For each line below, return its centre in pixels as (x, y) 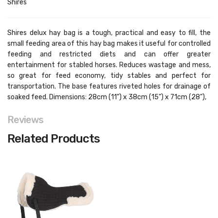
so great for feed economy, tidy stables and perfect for (109, 76)
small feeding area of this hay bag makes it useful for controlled (109, 44)
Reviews (25, 120)
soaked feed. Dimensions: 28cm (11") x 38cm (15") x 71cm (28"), (107, 97)
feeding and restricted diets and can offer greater (109, 54)
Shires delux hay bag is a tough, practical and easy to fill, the (109, 33)
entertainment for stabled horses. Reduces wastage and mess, (109, 65)
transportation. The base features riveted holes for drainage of (109, 86)
